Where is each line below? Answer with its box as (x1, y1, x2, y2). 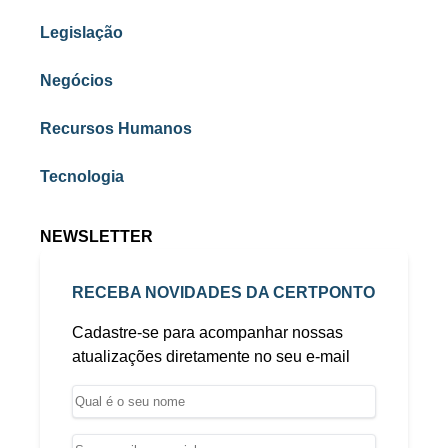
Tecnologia (40, 167, 124, 185)
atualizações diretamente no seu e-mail (72, 347, 350, 365)
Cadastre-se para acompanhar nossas (72, 323, 343, 341)
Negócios (40, 71, 113, 89)
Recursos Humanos (40, 119, 192, 137)
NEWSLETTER (40, 227, 153, 245)
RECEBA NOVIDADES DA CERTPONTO (72, 283, 375, 301)
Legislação (40, 23, 123, 41)
